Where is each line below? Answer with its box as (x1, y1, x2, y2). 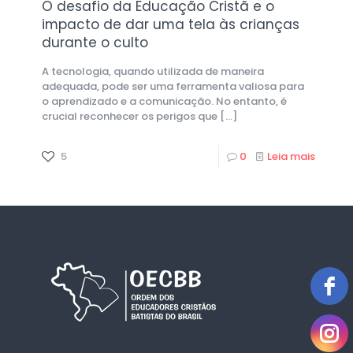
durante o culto (42, 32, 148, 52)
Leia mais (267, 148, 315, 164)
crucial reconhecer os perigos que (42, 108, 217, 124)
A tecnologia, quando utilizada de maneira (42, 63, 264, 79)
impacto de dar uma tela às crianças (42, 14, 299, 34)
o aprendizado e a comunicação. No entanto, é (42, 93, 287, 109)
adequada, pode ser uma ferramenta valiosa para (42, 78, 304, 94)
